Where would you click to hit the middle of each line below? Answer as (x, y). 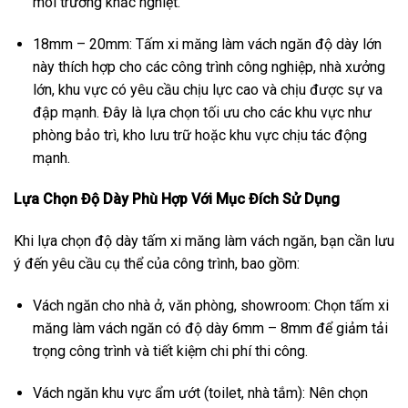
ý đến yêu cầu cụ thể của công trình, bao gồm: (157, 264)
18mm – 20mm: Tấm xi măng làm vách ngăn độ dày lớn (207, 44)
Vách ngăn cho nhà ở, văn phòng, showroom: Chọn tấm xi (210, 305)
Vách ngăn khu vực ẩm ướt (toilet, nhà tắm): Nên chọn (200, 393)
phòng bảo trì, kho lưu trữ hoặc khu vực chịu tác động (199, 135)
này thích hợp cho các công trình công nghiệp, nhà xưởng (209, 66)
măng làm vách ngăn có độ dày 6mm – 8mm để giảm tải (210, 328)
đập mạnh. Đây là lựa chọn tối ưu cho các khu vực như (202, 112)
